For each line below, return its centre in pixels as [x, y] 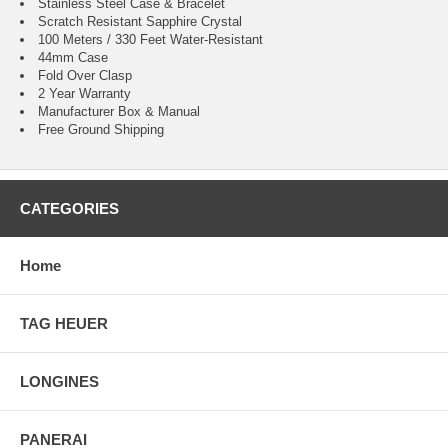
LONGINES [59, 382]
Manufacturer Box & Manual [119, 112]
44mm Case [73, 58]
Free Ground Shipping [101, 130]
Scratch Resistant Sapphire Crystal [140, 22]
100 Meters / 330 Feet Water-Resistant [150, 40]
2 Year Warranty [84, 94]
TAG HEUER [64, 324]
